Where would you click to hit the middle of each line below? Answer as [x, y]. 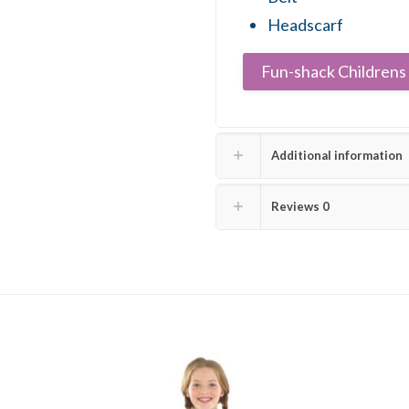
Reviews [297, 206]
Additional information [337, 155]
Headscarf [305, 25]
